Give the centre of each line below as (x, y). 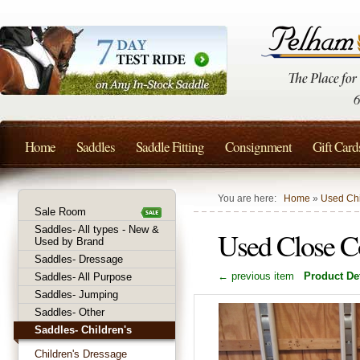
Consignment (258, 147)
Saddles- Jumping (76, 295)
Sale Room (60, 212)
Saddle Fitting (170, 147)
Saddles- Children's (83, 330)
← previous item (256, 276)
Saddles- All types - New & (97, 229)
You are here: (251, 198)
